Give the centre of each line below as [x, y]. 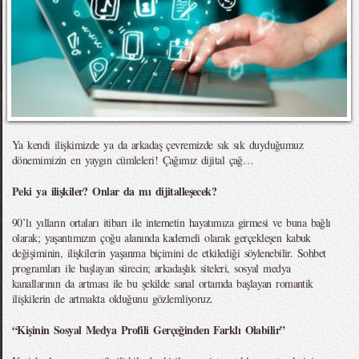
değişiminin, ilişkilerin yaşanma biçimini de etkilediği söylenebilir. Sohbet [169, 253]
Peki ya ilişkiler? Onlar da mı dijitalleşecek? [115, 191]
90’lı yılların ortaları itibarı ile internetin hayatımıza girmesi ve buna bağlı [171, 222]
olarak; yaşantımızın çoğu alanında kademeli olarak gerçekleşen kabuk [161, 238]
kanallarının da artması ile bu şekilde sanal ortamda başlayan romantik [163, 283]
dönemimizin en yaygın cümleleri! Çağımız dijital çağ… [133, 160]
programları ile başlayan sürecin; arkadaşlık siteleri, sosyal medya [151, 268]
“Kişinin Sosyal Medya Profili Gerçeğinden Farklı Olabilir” [149, 330]
